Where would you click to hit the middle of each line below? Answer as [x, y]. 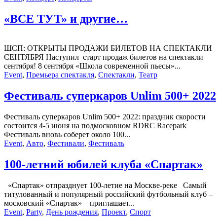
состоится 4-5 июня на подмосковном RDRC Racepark [95, 126]
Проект [114, 212]
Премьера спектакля [60, 75]
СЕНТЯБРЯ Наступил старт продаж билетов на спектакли [104, 57]
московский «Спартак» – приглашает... [69, 203]
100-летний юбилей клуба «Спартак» [103, 165]
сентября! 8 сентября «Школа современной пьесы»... [92, 66]
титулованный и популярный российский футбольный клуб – [108, 194]
